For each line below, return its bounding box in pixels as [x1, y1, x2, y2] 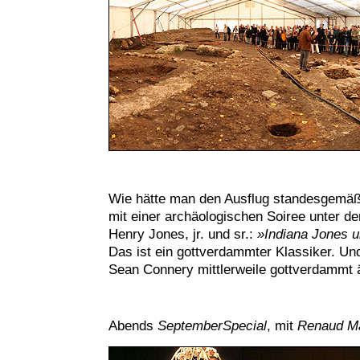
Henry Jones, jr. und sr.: [108, 226, 257, 242]
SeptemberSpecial [157, 318, 267, 334]
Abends [108, 318, 157, 334]
